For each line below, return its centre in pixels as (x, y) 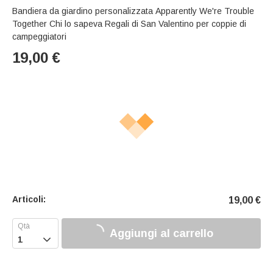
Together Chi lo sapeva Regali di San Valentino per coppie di (129, 24)
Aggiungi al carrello (161, 233)
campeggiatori (39, 37)
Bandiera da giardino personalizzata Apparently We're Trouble (133, 11)
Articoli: (29, 200)
